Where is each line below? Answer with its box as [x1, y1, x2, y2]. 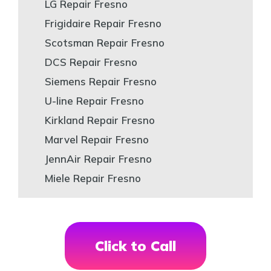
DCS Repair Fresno [45, 55, 137, 68]
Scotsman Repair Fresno [45, 36, 165, 49]
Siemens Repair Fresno [45, 74, 157, 88]
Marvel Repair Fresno [45, 132, 149, 146]
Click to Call [95, 237, 176, 255]
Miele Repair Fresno [45, 171, 141, 184]
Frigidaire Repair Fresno [45, 16, 162, 30]
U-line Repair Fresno [45, 94, 144, 107]
